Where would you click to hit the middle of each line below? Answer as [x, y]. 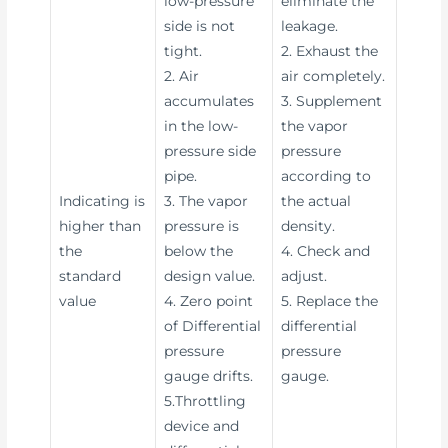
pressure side [210, 150]
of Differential [213, 325]
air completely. [333, 75]
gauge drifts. [209, 375]
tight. [183, 50]
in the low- [201, 125]
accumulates [209, 100]
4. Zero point [209, 300]
